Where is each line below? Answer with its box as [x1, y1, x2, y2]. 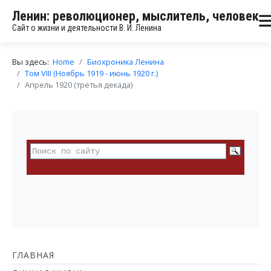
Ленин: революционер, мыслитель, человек [12, 8, 259, 24]
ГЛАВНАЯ [12, 249, 54, 261]
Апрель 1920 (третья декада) [25, 79, 132, 90]
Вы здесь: [12, 56, 53, 67]
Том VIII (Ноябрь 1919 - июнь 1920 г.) [25, 68, 158, 79]
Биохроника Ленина [87, 56, 164, 67]
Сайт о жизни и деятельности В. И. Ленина [12, 23, 162, 33]
